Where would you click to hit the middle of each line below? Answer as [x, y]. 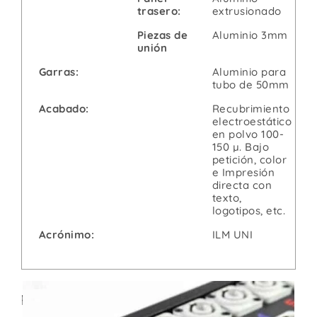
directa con [242, 185]
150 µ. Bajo [240, 146]
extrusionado [247, 11]
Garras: [58, 71]
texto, [227, 197]
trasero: [159, 11]
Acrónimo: [66, 234]
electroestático [252, 121]
